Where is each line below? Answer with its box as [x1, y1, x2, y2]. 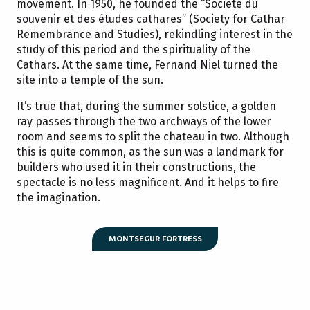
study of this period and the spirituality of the [17, 42, 250, 56]
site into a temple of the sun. [17, 73, 163, 86]
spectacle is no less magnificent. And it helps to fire [17, 175, 279, 189]
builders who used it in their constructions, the [17, 160, 256, 174]
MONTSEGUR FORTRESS [108, 234, 202, 243]
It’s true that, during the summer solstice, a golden [17, 99, 276, 113]
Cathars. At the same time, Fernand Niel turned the [17, 57, 278, 71]
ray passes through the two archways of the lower [17, 114, 271, 128]
